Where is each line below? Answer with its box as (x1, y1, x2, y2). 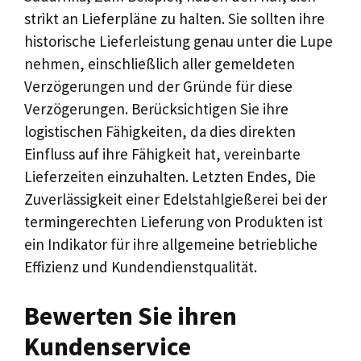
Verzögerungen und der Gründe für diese (24, 76, 293, 96)
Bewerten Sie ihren (24, 300, 237, 332)
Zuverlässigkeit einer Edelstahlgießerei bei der (24, 189, 327, 209)
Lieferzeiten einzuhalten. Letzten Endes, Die (24, 166, 316, 186)
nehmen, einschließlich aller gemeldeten (24, 53, 295, 73)
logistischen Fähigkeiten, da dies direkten (24, 121, 296, 141)
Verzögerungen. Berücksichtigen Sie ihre (24, 98, 288, 118)
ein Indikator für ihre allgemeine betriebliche (24, 234, 317, 254)
